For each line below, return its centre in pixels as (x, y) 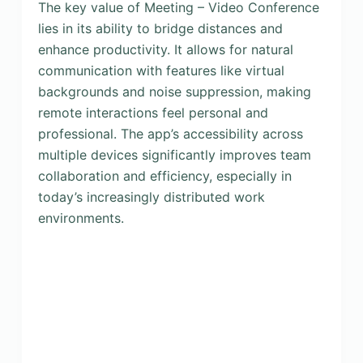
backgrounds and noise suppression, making (174, 92)
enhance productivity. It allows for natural (165, 49)
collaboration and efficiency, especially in (164, 176)
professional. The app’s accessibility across (170, 134)
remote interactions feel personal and (153, 113)
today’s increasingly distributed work (151, 197)
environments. (81, 218)
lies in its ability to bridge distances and (160, 28)
